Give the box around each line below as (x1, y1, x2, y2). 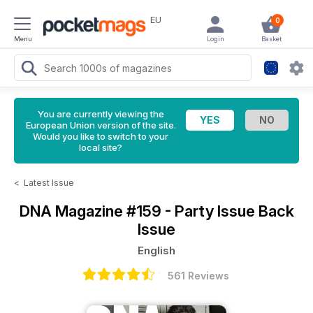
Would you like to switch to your (33, 131, 168, 142)
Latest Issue (24, 177, 74, 188)
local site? (79, 142, 122, 153)
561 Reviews (168, 270, 229, 282)
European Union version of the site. (25, 119, 176, 131)
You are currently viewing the (37, 108, 164, 119)
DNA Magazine (19, 202, 126, 220)
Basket (261, 35, 282, 43)
